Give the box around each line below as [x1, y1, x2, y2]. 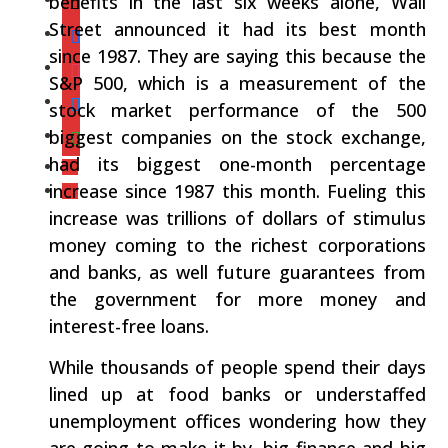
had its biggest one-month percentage [48, 152, 426, 177]
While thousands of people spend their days [48, 355, 426, 380]
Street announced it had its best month [48, 17, 426, 42]
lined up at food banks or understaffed [48, 382, 426, 407]
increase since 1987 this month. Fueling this [48, 179, 426, 204]
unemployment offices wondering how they [48, 409, 426, 434]
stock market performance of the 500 [48, 98, 426, 123]
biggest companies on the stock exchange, [48, 125, 426, 150]
